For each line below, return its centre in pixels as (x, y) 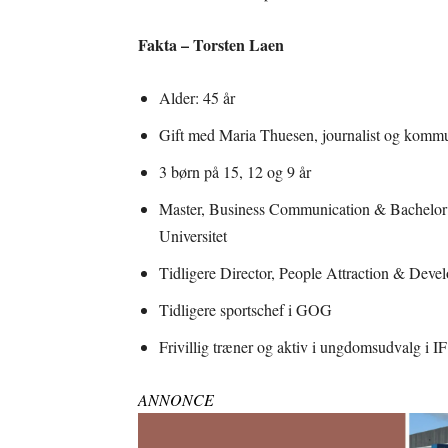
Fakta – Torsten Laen (211, 44)
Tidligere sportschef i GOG (245, 309)
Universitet (193, 235)
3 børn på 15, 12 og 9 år (235, 171)
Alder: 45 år (197, 97)
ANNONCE (176, 399)
